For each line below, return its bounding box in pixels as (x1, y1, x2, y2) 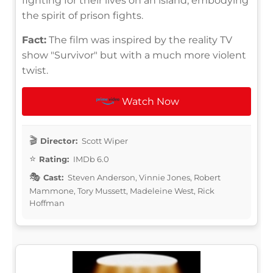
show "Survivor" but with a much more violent (22, 49, 246, 61)
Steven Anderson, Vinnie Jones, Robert (66, 172, 221, 182)
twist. (22, 64, 48, 76)
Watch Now (122, 95, 180, 107)
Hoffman (29, 197, 65, 208)
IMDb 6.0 (71, 154, 109, 164)
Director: (40, 135, 77, 146)
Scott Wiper (80, 135, 128, 146)
